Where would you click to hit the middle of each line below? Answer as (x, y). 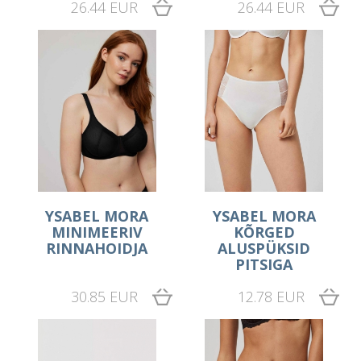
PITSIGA (264, 264)
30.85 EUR (104, 296)
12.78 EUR (271, 296)
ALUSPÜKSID (264, 248)
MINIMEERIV (97, 232)
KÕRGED (264, 232)
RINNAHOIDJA (97, 248)
